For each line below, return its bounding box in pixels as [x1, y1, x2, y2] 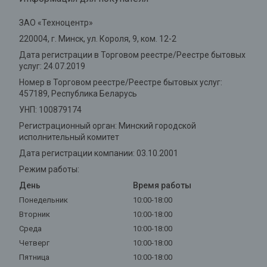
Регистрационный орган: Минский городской [18, 121, 196, 131]
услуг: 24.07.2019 [18, 61, 85, 72]
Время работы [132, 181, 191, 191]
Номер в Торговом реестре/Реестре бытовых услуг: [18, 77, 222, 88]
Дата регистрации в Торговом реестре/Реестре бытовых [18, 50, 246, 60]
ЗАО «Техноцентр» [18, 18, 93, 28]
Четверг [18, 238, 49, 248]
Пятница [18, 253, 49, 262]
